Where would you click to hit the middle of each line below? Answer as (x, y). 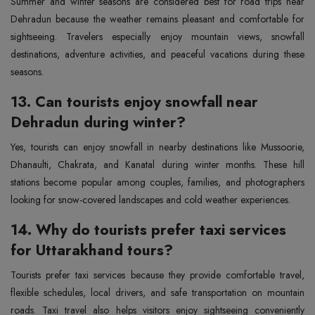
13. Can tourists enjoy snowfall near (134, 102)
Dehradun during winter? (98, 122)
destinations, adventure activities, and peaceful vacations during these (157, 54)
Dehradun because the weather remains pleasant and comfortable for (157, 19)
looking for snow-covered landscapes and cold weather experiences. (150, 199)
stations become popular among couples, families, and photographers (157, 182)
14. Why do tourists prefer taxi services (148, 230)
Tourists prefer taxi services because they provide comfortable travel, (157, 275)
